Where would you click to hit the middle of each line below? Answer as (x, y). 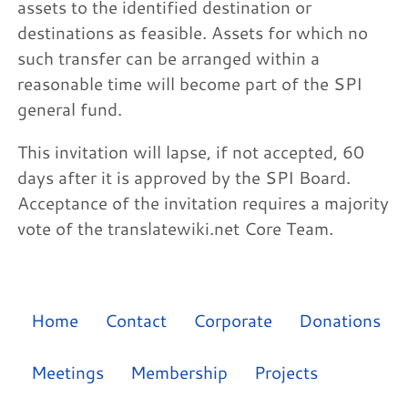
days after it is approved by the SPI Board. (184, 177)
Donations (340, 320)
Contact (135, 320)
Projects (286, 372)
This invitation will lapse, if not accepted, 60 (191, 151)
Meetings (67, 372)
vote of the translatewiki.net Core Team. (176, 228)
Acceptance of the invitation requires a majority (204, 202)
